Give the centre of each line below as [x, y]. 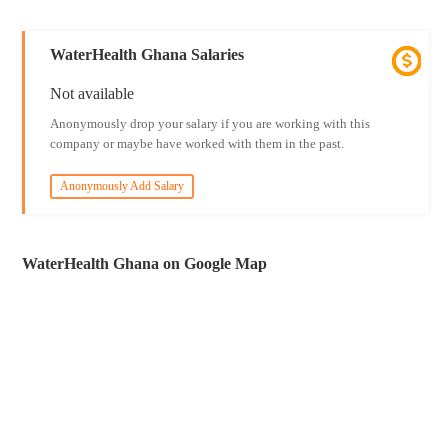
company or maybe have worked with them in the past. [196, 143]
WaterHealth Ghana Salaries [146, 54]
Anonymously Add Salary [121, 186]
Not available [91, 93]
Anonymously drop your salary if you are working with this [209, 123]
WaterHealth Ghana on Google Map [145, 263]
